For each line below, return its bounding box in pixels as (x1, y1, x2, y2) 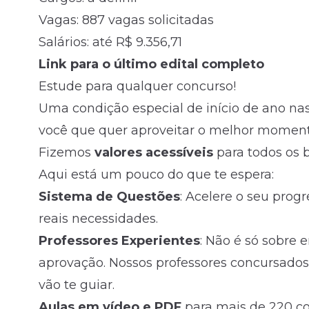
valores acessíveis (91, 145, 213, 161)
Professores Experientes (39, 233, 200, 249)
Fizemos (39, 145, 91, 161)
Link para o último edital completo (39, 57, 264, 72)
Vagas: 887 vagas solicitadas (39, 12, 214, 28)
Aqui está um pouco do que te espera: (39, 167, 274, 183)
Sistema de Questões (39, 189, 180, 205)
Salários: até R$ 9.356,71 (39, 34, 182, 50)
